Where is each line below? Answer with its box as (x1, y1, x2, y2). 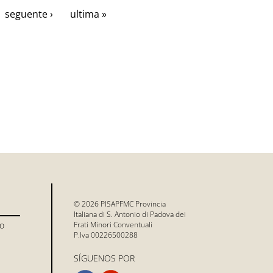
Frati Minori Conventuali (73, 219, 152, 230)
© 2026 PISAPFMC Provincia (73, 198, 166, 209)
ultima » (70, 7, 107, 21)
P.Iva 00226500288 (73, 229, 138, 240)
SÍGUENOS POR (73, 252, 135, 264)
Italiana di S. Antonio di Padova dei (73, 208, 186, 219)
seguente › (5, 7, 53, 21)
